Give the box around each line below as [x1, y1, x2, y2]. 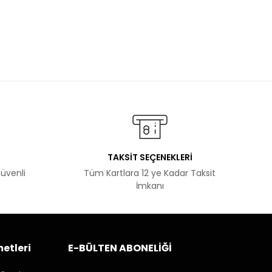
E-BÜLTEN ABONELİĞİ [67, 241, 172, 256]
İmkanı [135, 180, 164, 192]
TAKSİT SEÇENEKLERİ [107, 151, 192, 164]
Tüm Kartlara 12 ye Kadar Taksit [84, 167, 216, 180]
